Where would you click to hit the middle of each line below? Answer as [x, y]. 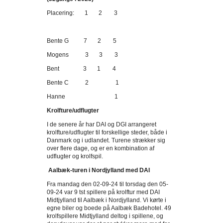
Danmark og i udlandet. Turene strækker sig [106, 140]
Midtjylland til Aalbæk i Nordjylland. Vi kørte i [107, 200]
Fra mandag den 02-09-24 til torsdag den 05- [108, 184]
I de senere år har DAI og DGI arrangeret [102, 124]
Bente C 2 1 [83, 83]
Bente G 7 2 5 [82, 41]
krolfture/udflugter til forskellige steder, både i [107, 132]
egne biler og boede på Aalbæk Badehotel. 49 [109, 208]
